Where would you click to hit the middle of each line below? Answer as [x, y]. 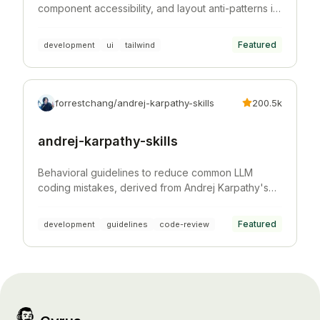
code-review [184, 224]
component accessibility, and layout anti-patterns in [158, 9]
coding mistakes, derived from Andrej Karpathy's [153, 188]
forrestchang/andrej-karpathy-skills [135, 103]
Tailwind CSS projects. [90, 24]
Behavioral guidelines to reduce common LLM [145, 173]
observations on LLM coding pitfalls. [122, 203]
